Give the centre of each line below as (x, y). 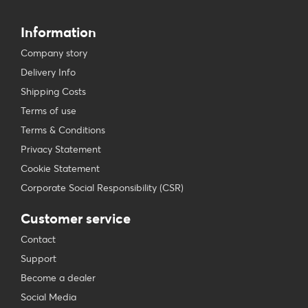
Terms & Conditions (63, 130)
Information (58, 32)
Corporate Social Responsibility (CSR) (102, 188)
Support (38, 258)
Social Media (48, 297)
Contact (38, 239)
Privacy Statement (61, 149)
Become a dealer (58, 278)
